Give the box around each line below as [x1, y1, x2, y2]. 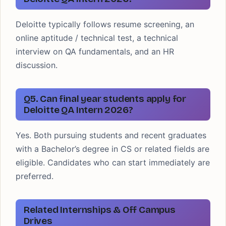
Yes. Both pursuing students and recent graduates [16, 130, 206, 140]
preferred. [16, 171, 53, 181]
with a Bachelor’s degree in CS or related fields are [16, 144, 209, 154]
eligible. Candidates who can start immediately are [16, 157, 210, 167]
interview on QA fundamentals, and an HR [16, 46, 174, 56]
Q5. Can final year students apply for [24, 93, 186, 104]
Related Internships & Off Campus [24, 204, 176, 215]
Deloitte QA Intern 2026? [24, 104, 133, 116]
